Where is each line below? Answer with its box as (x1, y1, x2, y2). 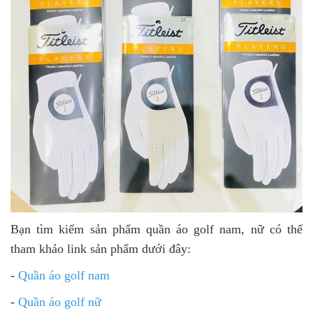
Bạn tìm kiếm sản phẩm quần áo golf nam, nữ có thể (10, 221, 303, 236)
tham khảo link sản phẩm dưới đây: (10, 241, 191, 256)
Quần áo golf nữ (18, 294, 101, 309)
